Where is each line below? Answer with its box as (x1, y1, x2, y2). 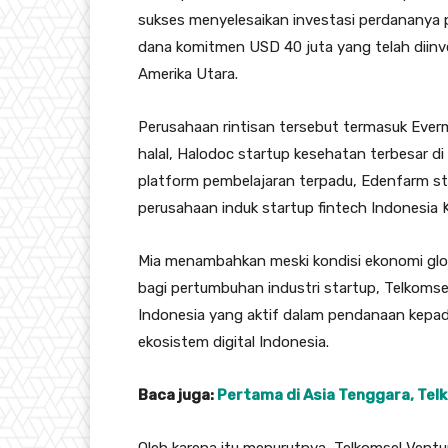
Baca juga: (138, 386, 217, 405)
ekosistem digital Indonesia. (138, 333, 329, 352)
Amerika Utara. (138, 65, 238, 84)
